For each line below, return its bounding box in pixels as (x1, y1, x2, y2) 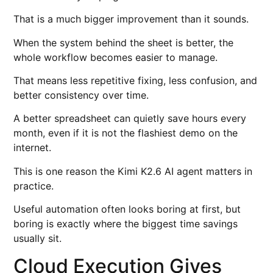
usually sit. (13, 232, 62, 245)
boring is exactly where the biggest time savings (13, 218, 238, 230)
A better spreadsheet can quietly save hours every (13, 112, 247, 125)
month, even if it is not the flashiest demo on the (13, 127, 238, 140)
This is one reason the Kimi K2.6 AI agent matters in (13, 165, 253, 177)
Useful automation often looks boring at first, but (13, 203, 241, 216)
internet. (13, 141, 52, 154)
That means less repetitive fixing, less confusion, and (13, 74, 258, 87)
